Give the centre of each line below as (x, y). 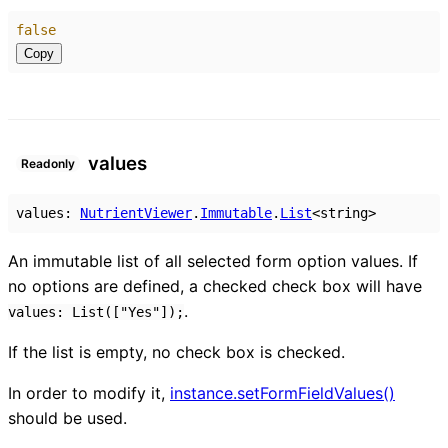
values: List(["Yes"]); (96, 311)
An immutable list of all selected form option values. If (213, 260)
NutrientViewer (136, 212)
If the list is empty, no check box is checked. (176, 351)
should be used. (67, 417)
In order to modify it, (89, 392)
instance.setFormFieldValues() (282, 392)
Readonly (48, 164)
